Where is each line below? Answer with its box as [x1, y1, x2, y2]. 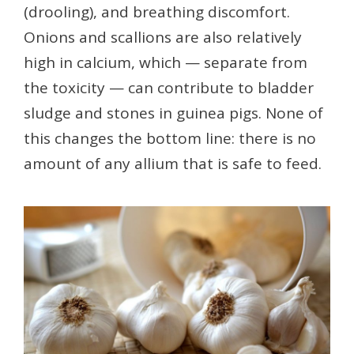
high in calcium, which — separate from [24, 52, 307, 73]
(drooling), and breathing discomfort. [24, 2, 290, 23]
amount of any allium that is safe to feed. [24, 153, 322, 175]
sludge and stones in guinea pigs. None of [24, 103, 323, 124]
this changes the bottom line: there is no [24, 128, 316, 149]
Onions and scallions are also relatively [24, 27, 302, 48]
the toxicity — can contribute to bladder [24, 77, 314, 99]
